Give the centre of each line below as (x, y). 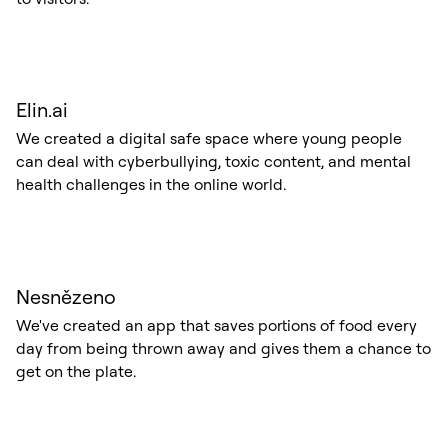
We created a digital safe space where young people (208, 138)
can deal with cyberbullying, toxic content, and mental (213, 161)
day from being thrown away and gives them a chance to (223, 347)
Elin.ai (41, 110)
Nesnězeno (65, 296)
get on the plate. (75, 370)
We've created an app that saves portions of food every (216, 324)
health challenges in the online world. (150, 184)
